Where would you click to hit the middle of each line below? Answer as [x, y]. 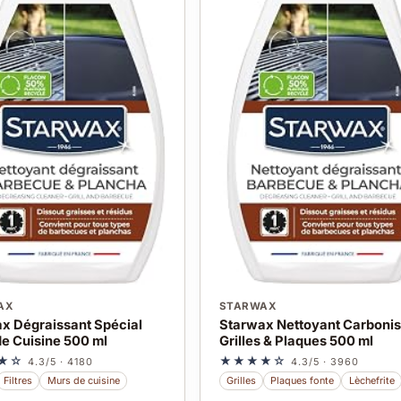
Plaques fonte [303, 381]
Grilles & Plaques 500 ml [296, 341]
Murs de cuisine [83, 381]
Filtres [18, 381]
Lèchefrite [371, 381]
